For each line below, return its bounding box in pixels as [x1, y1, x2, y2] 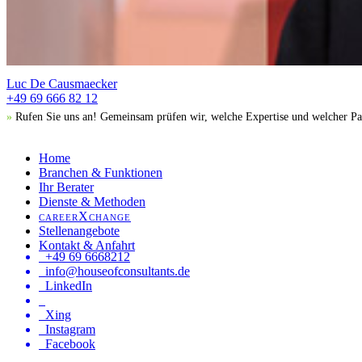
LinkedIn [45, 279, 92, 293]
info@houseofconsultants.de [45, 264, 190, 279]
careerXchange [39, 209, 131, 224]
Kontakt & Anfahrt [39, 238, 135, 253]
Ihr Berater [39, 180, 94, 195]
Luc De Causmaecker [6, 77, 117, 91]
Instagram [45, 322, 95, 337]
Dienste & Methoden [39, 195, 145, 209]
